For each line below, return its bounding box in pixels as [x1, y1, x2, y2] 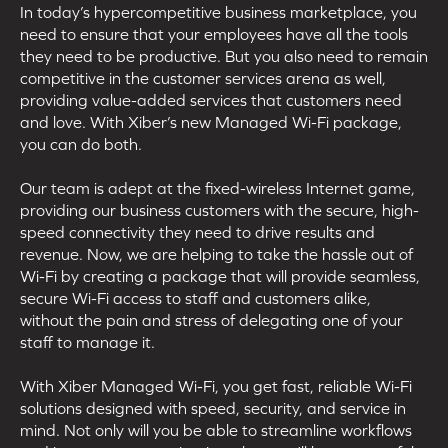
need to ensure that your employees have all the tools [20, 24, 408, 43]
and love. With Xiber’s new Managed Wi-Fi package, [20, 112, 402, 131]
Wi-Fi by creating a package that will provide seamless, [20, 266, 420, 285]
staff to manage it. [20, 332, 155, 351]
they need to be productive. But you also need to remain [20, 46, 428, 65]
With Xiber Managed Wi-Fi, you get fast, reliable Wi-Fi [20, 376, 412, 395]
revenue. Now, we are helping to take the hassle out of [20, 244, 413, 263]
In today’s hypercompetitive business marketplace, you [20, 2, 417, 21]
